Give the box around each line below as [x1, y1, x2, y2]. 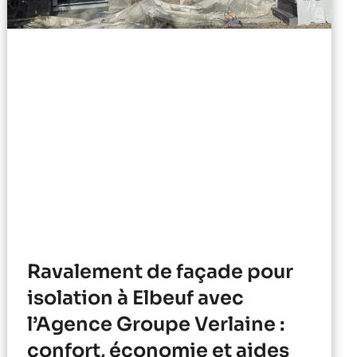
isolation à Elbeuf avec [27, 285, 245, 310]
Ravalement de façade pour [27, 259, 294, 284]
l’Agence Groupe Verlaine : [27, 312, 285, 336]
